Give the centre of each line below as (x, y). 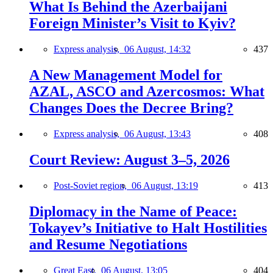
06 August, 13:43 (158, 133)
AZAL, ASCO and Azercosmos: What (147, 92)
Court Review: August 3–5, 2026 (129, 159)
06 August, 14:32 (158, 49)
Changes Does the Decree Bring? (131, 108)
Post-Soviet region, (93, 185)
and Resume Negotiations (108, 244)
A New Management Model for (126, 75)
